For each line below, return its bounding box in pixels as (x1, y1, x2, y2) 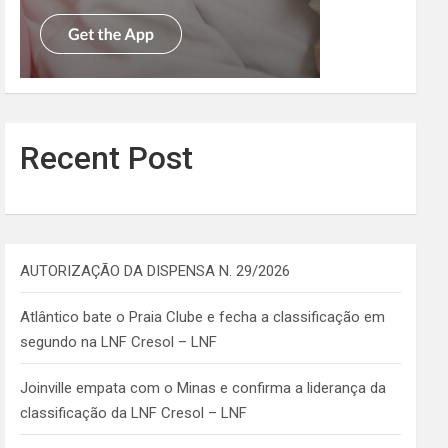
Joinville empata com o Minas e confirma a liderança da (20, 378, 387, 397)
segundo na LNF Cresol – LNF (20, 332, 218, 351)
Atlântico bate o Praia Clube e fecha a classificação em (20, 307, 386, 326)
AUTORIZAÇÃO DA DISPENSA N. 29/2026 (20, 261, 291, 280)
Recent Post (20, 138, 194, 177)
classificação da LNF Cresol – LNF (20, 403, 248, 422)
